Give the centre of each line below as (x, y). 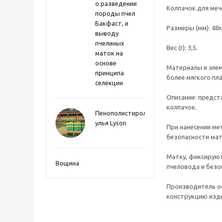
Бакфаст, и (112, 23)
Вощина (67, 163)
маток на (109, 53)
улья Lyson (111, 123)
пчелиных (110, 43)
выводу (107, 33)
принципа (110, 73)
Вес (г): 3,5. (182, 48)
